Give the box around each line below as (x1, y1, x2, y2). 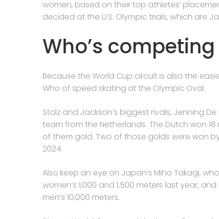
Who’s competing (43, 33, 215, 60)
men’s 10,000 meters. (43, 192, 120, 203)
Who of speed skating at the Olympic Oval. (43, 83, 205, 94)
